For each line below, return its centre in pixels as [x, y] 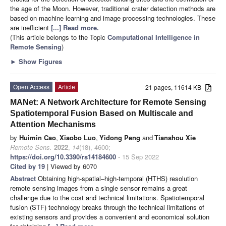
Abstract [24, 178]
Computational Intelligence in [154, 37]
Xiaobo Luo [78, 137]
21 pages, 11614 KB [176, 87]
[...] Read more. [75, 27]
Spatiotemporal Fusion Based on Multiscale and [102, 113]
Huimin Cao [38, 137]
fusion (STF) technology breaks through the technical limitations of [107, 207]
